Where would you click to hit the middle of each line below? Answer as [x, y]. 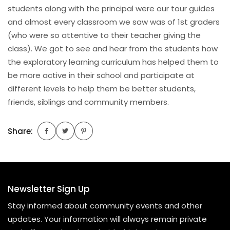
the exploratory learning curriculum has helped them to [113, 62]
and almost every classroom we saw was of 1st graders [114, 22]
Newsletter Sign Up [49, 189]
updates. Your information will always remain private [107, 219]
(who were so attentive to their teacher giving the [104, 35]
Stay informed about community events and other [105, 206]
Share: [20, 131]
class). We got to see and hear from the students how [113, 49]
